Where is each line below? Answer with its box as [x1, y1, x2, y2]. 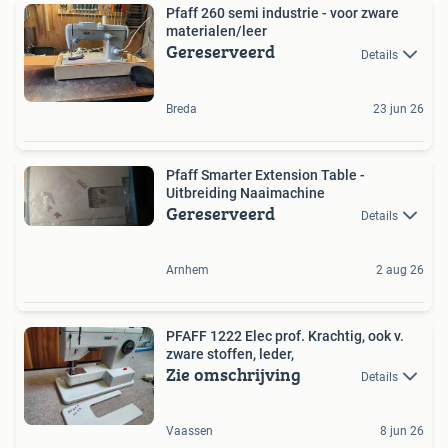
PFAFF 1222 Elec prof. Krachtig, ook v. [166, 327, 404, 344]
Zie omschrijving [166, 360, 301, 388]
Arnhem [166, 262, 209, 277]
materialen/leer [166, 23, 267, 40]
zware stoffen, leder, [166, 345, 294, 362]
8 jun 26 [380, 424, 424, 439]
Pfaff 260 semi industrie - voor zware [166, 5, 399, 22]
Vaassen [166, 424, 213, 439]
